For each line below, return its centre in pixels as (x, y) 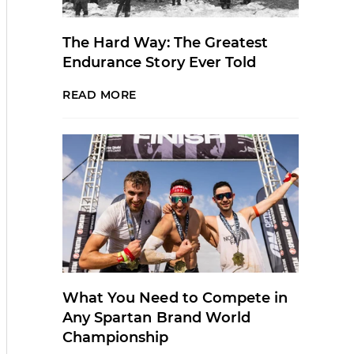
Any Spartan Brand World (157, 317)
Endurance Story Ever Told (160, 62)
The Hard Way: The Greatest (166, 42)
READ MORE (100, 94)
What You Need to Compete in (175, 298)
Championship (116, 337)
